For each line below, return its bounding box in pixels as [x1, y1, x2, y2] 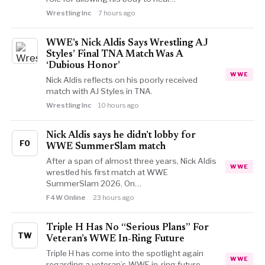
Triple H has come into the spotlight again [46, 248, 203, 258]
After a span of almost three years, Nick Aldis [46, 156, 216, 166]
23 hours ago [92, 193, 134, 202]
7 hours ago [98, 9, 135, 17]
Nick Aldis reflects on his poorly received [46, 75, 198, 85]
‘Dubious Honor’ [46, 61, 120, 70]
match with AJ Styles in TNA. [46, 86, 153, 96]
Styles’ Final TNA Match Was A [46, 50, 183, 59]
